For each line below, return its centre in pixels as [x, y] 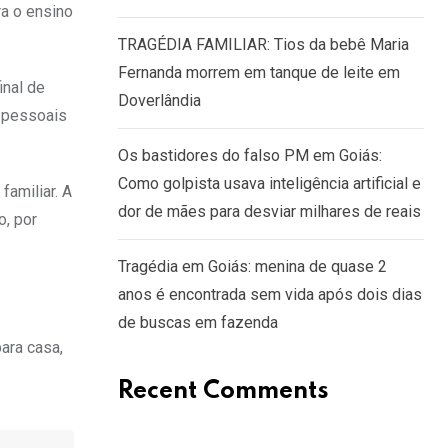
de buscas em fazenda [198, 322]
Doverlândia [159, 100]
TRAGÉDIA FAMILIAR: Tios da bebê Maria [263, 44]
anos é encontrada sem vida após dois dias [270, 294]
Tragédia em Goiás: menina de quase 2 [252, 266]
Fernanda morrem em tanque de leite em [259, 72]
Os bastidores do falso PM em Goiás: [250, 155]
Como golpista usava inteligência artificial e [269, 183]
